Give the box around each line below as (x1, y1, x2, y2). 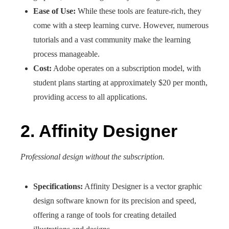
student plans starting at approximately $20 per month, (33, 78, 208, 87)
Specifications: (33, 182, 83, 191)
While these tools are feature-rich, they (76, 7, 201, 15)
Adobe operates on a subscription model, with (52, 64, 201, 73)
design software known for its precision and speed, (33, 196, 196, 205)
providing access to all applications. (33, 93, 147, 101)
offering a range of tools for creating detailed (33, 211, 176, 219)
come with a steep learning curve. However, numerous (33, 21, 209, 30)
